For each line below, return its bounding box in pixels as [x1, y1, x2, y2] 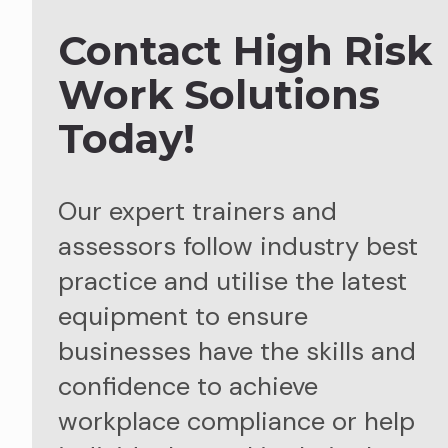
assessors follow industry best [57, 229, 418, 263]
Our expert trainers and [57, 194, 337, 228]
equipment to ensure [57, 299, 308, 333]
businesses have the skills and [57, 334, 416, 368]
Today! [57, 113, 195, 163]
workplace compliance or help [57, 404, 415, 438]
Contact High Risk [57, 25, 432, 75]
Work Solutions [57, 69, 380, 119]
